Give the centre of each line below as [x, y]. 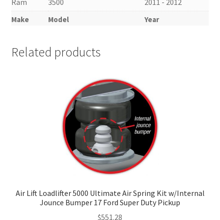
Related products [56, 52]
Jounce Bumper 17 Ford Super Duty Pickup [110, 202]
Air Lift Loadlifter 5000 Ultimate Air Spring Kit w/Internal [110, 193]
